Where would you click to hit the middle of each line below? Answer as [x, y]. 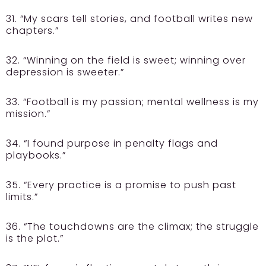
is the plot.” [35, 238]
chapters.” [32, 30]
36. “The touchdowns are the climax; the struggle [132, 226]
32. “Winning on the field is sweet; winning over [126, 60]
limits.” [22, 197]
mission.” [28, 113]
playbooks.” [36, 155]
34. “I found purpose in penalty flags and [112, 143]
